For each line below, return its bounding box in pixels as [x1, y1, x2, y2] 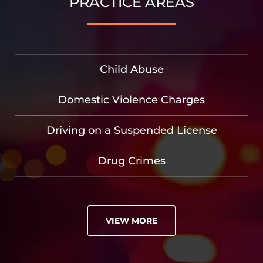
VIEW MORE [106, 215, 157, 226]
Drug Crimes [97, 154, 166, 167]
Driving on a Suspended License [46, 123, 217, 137]
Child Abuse [99, 62, 164, 76]
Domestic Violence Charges [58, 93, 205, 106]
